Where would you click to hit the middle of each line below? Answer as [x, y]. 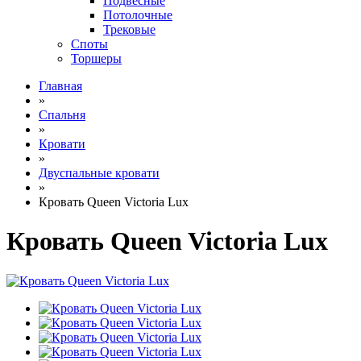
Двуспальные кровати [99, 173]
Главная [60, 86]
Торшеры [96, 58]
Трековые [129, 29]
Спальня [62, 115]
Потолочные [138, 15]
